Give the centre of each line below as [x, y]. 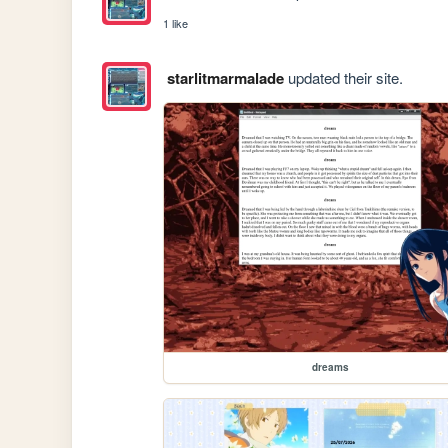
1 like [176, 23]
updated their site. [343, 78]
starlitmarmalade [225, 78]
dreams [330, 367]
